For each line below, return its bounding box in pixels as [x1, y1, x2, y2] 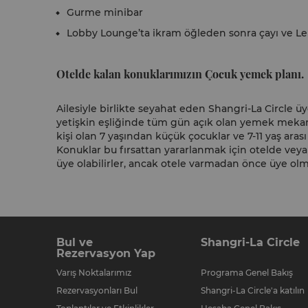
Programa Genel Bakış [201, 267, 293, 278]
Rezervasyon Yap [56, 247, 155, 260]
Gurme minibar [67, 6, 143, 19]
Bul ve [56, 236, 93, 249]
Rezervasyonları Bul [56, 285, 137, 296]
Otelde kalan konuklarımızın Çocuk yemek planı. [56, 67, 304, 81]
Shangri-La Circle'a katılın [201, 285, 305, 296]
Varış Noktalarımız [56, 267, 131, 278]
